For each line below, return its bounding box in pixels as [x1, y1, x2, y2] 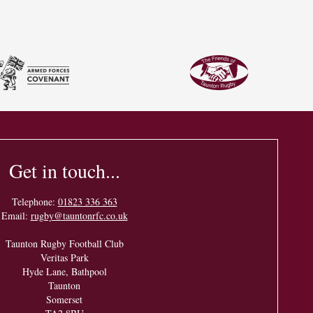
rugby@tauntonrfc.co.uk [30, 208, 128, 222]
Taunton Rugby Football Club [5, 236, 124, 250]
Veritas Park [40, 250, 89, 264]
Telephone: [11, 194, 58, 208]
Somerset [46, 292, 82, 306]
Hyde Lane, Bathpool [22, 264, 107, 278]
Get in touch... [8, 156, 120, 184]
